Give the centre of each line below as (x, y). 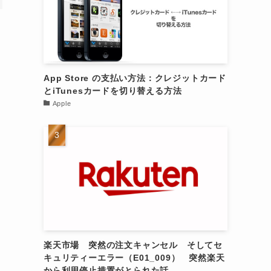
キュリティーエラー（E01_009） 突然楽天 (134, 257)
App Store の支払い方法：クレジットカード (135, 78)
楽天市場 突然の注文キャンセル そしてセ (133, 245)
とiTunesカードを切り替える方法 (113, 90)
